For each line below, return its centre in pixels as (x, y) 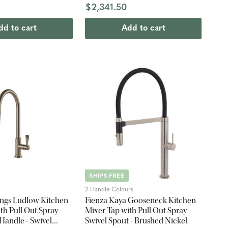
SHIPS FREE (107, 176)
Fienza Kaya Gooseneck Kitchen (141, 201)
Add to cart (143, 29)
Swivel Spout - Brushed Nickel (136, 221)
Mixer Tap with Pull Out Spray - (138, 211)
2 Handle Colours (109, 190)
